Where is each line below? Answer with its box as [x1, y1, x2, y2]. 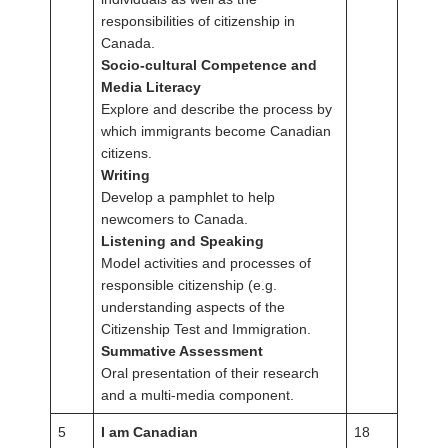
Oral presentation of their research [101, 365, 319, 382]
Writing [101, 167, 150, 184]
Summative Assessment [101, 343, 263, 360]
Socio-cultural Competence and [101, 57, 317, 74]
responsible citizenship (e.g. [101, 277, 277, 294]
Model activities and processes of [101, 255, 311, 272]
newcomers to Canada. [101, 211, 248, 228]
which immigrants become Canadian [101, 123, 331, 140]
